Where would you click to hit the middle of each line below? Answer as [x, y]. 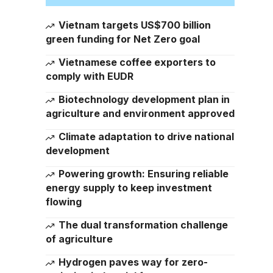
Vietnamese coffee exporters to [137, 62]
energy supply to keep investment [129, 188]
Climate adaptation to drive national [146, 136]
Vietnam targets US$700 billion [134, 25]
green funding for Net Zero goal [122, 39]
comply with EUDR [89, 76]
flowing [63, 202]
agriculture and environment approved [140, 113]
